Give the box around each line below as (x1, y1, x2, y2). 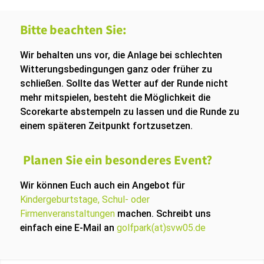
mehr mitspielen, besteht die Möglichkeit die (19, 92, 210, 103)
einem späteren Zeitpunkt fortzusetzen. (19, 120, 193, 131)
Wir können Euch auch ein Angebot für (19, 180, 185, 191)
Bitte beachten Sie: (19, 21, 127, 38)
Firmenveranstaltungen (19, 208, 115, 219)
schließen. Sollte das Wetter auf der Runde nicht (19, 78, 228, 89)
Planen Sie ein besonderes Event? (19, 151, 212, 168)
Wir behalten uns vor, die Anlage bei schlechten (19, 49, 222, 61)
